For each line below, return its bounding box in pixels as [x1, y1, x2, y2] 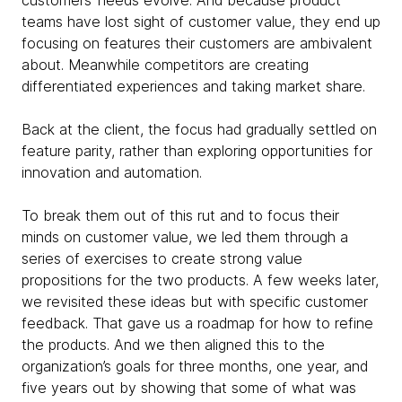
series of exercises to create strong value [22, 249, 302, 267]
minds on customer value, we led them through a [22, 227, 348, 246]
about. [22, 55, 68, 74]
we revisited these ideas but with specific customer [22, 292, 368, 310]
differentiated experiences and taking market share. [22, 76, 365, 95]
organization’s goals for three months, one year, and [22, 356, 368, 375]
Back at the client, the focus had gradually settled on [22, 119, 377, 138]
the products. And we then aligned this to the [22, 335, 325, 354]
